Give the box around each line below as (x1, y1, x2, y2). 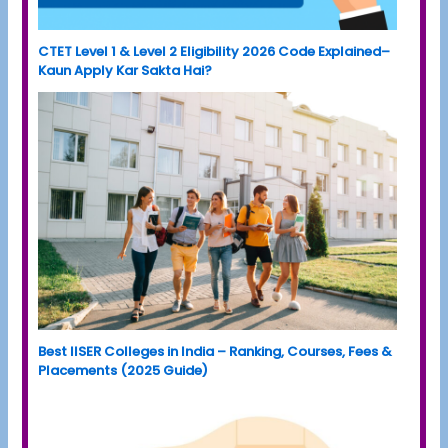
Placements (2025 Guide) (38, 361, 209, 381)
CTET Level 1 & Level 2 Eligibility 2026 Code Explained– (38, 41, 391, 61)
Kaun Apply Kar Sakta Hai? (38, 60, 213, 80)
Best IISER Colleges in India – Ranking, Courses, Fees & (38, 342, 393, 362)
